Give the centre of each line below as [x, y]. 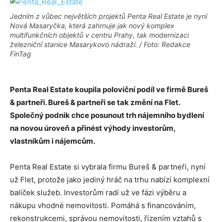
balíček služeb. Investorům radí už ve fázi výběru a [98, 193]
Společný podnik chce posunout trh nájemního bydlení [107, 115]
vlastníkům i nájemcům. [53, 141]
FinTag [21, 54]
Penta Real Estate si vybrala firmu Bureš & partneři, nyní [108, 167]
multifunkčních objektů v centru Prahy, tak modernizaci [99, 35]
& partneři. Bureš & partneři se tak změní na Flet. [95, 102]
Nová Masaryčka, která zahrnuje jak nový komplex [92, 26]
